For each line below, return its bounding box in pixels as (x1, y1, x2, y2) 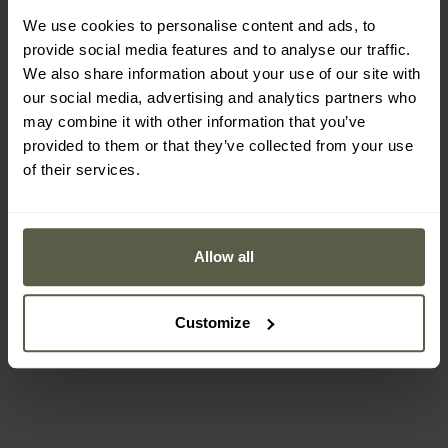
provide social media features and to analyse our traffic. (23, 41, 411, 59)
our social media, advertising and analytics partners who (23, 89, 416, 107)
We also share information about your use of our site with (23, 65, 421, 83)
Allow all (194, 248, 254, 266)
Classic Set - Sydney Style (222, 246, 401, 265)
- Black (86, 246, 135, 265)
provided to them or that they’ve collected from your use (23, 137, 413, 155)
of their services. (23, 161, 140, 179)
